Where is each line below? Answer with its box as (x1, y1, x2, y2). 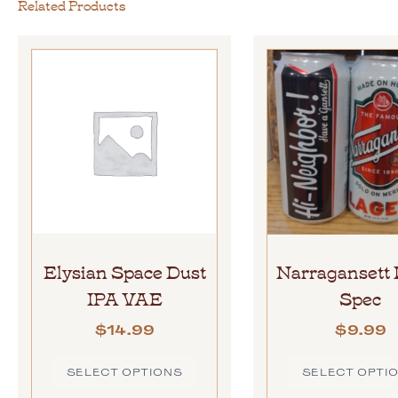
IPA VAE (86, 284, 163, 310)
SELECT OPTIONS (66, 365, 183, 378)
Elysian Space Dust (43, 258, 206, 283)
